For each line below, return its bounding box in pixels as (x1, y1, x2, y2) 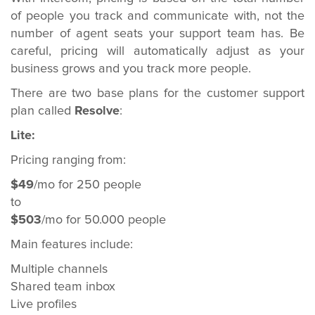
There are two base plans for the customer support (11, 87, 304, 100)
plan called (11, 105, 75, 117)
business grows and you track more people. (11, 63, 251, 75)
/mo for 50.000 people (41, 214, 166, 226)
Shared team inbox (11, 281, 115, 293)
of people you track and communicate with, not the (11, 10, 304, 22)
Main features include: (11, 238, 133, 251)
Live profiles (11, 298, 77, 311)
